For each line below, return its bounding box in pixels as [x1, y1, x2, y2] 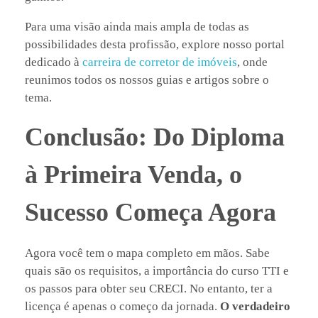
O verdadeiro [220, 299, 290, 313]
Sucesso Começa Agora [25, 197, 276, 226]
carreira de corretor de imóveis [82, 55, 237, 69]
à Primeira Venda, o [25, 160, 242, 189]
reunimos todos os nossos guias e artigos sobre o [25, 72, 269, 87]
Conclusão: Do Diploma [25, 122, 285, 151]
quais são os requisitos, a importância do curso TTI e [25, 263, 289, 278]
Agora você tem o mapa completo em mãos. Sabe [25, 246, 270, 260]
